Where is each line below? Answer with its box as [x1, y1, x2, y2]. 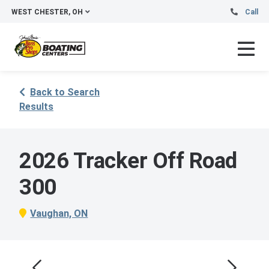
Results [19, 101, 53, 112]
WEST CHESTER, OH [11, 8, 83, 16]
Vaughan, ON [30, 207, 88, 219]
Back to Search [30, 86, 100, 98]
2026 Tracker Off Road [19, 148, 237, 174]
